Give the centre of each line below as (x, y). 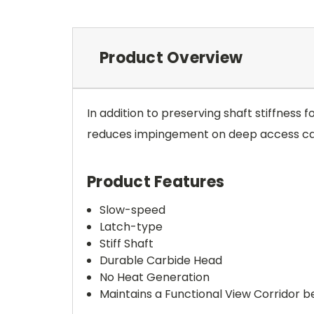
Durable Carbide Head (161, 260)
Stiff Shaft (127, 244)
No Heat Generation (155, 277)
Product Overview (171, 58)
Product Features (156, 182)
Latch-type (131, 227)
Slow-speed (133, 210)
